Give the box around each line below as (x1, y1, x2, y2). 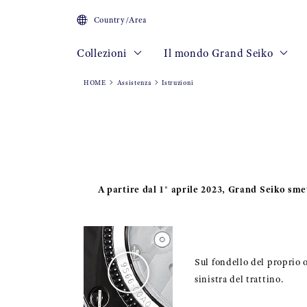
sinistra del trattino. (195, 273, 284, 285)
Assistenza (116, 77, 151, 87)
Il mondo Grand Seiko (164, 47, 276, 60)
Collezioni (77, 47, 130, 60)
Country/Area (93, 15, 147, 25)
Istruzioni (162, 77, 194, 87)
